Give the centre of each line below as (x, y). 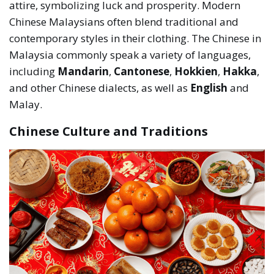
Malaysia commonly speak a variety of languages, (130, 55)
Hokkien (196, 72)
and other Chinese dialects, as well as (100, 88)
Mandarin (83, 72)
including (34, 72)
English (209, 88)
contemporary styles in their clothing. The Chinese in (135, 39)
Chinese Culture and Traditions (109, 131)
